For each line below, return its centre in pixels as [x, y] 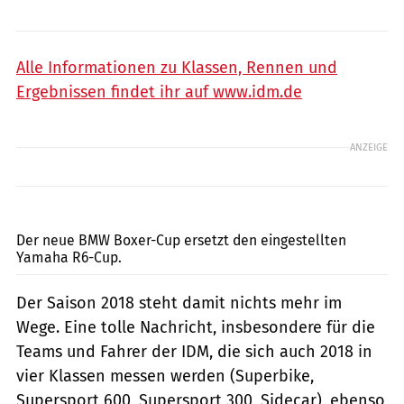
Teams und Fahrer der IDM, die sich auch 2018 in [194, 351]
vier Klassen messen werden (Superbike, [165, 376]
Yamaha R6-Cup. [69, 257]
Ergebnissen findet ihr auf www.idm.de [159, 92]
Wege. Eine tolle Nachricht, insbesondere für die [196, 327]
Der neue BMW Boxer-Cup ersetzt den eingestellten [181, 240]
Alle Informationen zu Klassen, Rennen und [177, 67]
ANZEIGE [369, 147]
